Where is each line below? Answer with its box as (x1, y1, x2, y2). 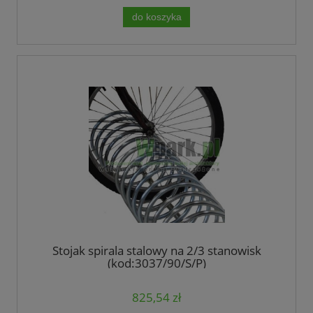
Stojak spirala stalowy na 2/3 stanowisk (52, 242, 261, 259)
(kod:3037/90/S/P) (107, 254, 206, 271)
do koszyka (131, 11, 182, 22)
